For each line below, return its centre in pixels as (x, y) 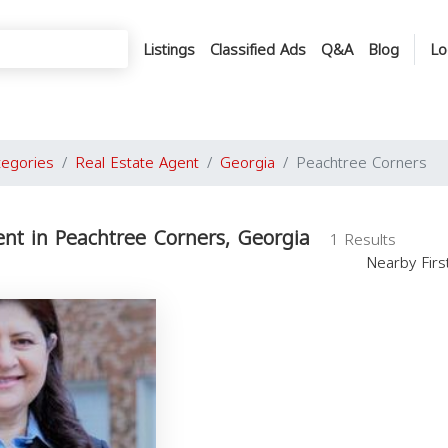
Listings (169, 49)
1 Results (363, 240)
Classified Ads (258, 49)
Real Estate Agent (137, 163)
